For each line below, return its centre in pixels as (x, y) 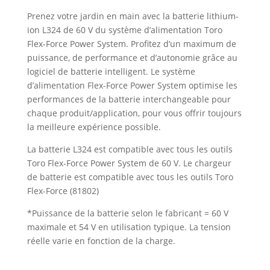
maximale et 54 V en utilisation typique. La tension (129, 227)
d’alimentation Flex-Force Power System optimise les (132, 85)
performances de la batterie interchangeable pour (129, 99)
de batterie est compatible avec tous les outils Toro (130, 177)
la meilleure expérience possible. (94, 127)
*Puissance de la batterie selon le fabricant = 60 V (127, 213)
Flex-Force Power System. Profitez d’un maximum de (131, 44)
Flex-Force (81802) (63, 191)
